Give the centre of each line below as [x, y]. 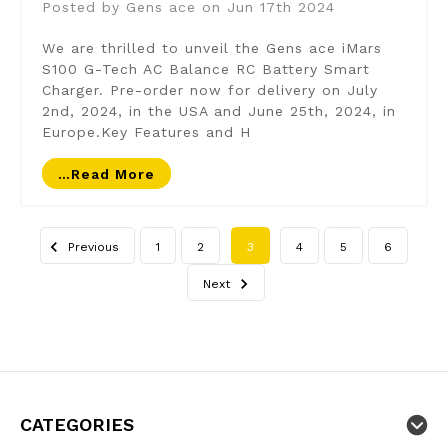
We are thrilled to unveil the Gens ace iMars [211, 47]
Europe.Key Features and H [146, 131]
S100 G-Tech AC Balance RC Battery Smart [205, 68]
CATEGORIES [76, 424]
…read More [106, 173]
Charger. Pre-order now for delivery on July [209, 89]
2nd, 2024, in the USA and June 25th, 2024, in [218, 110]
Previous [92, 246]
